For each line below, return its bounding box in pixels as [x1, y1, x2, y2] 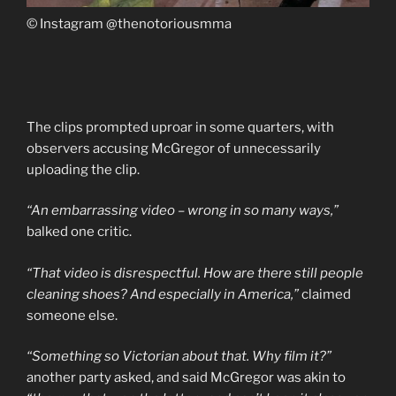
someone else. [27, 307, 118, 324]
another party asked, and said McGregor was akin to [27, 369, 346, 386]
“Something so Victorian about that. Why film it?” [27, 348, 331, 365]
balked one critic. [27, 224, 134, 240]
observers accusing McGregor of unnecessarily [27, 140, 321, 156]
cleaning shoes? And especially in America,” [27, 286, 299, 302]
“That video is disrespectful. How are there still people [27, 264, 363, 281]
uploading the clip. [27, 161, 142, 178]
